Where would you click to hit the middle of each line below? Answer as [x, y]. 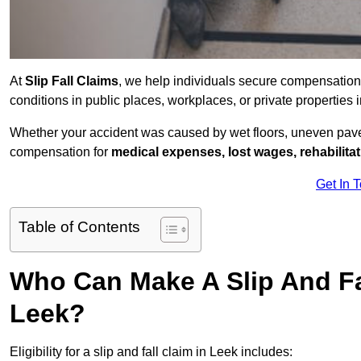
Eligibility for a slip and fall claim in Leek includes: [151, 352]
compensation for [60, 152]
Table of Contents [79, 227]
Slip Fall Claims [72, 81]
